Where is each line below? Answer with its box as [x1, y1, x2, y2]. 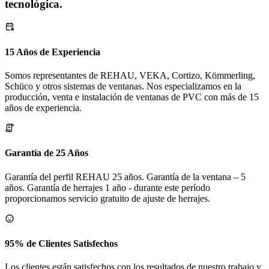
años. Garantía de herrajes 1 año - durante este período [5, 182, 210, 193]
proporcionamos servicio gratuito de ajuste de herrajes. [5, 193, 210, 204]
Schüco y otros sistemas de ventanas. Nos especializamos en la [5, 80, 241, 91]
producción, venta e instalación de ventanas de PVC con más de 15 [5, 91, 259, 102]
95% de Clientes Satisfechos [5, 238, 118, 249]
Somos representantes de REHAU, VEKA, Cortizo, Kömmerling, [5, 70, 255, 80]
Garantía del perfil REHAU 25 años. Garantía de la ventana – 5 [5, 171, 246, 182]
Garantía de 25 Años [5, 148, 88, 159]
